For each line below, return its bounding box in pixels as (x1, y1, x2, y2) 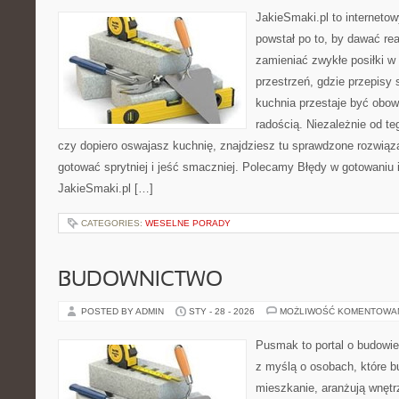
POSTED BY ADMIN (81, 306, 167, 316)
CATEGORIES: (81, 218, 145, 228)
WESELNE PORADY (145, 218, 231, 228)
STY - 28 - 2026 (189, 306, 255, 316)
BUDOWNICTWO (58, 271, 223, 290)
